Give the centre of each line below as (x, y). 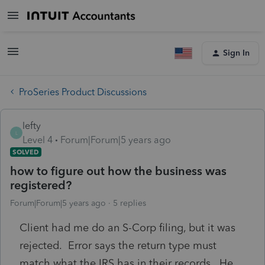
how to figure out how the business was (118, 171)
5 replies (130, 203)
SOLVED (26, 152)
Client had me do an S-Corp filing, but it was (127, 227)
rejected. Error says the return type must (118, 245)
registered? (41, 185)
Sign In (236, 53)
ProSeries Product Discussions (83, 92)
